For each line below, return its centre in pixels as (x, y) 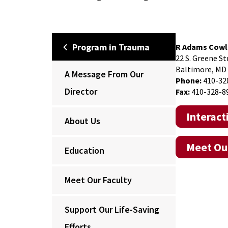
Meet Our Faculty (98, 180)
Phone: (189, 81)
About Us (82, 121)
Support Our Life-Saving (112, 210)
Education (84, 151)
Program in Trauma (111, 47)
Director (81, 92)
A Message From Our (104, 74)
